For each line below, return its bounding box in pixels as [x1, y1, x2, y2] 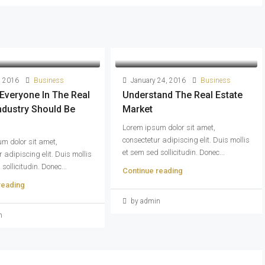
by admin [128, 196, 160, 205]
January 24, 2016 [128, 76, 186, 85]
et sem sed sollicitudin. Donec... [122, 147, 225, 157]
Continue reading [122, 166, 183, 175]
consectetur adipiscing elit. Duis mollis [122, 135, 250, 144]
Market [122, 103, 153, 115]
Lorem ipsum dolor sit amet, [122, 122, 215, 132]
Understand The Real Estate [122, 89, 243, 101]
